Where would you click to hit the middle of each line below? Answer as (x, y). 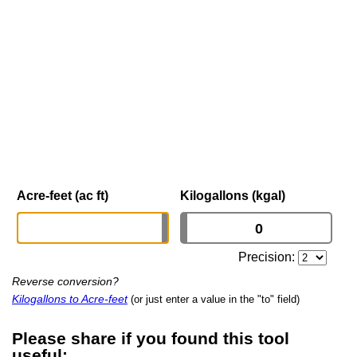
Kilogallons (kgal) (233, 196)
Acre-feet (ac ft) (63, 196)
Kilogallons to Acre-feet (70, 299)
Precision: (269, 257)
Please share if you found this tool (151, 338)
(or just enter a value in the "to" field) (215, 300)
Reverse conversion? (65, 282)
